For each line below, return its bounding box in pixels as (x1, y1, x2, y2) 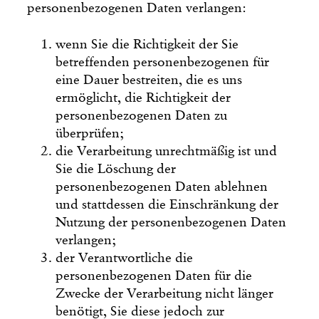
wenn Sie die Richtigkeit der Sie (56, 37, 239, 51)
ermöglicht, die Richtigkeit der (56, 90, 231, 105)
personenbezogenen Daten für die (56, 268, 253, 283)
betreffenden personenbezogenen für (56, 55, 270, 69)
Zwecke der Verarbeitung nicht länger (56, 286, 274, 300)
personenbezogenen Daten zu (56, 108, 228, 122)
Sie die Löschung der (56, 162, 177, 176)
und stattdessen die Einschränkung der (56, 197, 279, 211)
